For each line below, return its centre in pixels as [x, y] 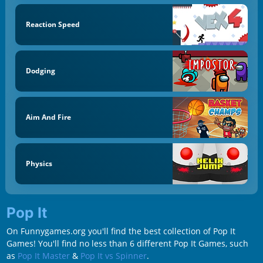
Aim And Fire [48, 117]
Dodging [40, 71]
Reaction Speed [53, 25]
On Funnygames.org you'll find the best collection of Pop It [121, 231]
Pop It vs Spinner [113, 255]
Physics [39, 163]
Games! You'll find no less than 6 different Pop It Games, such [127, 243]
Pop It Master [43, 255]
